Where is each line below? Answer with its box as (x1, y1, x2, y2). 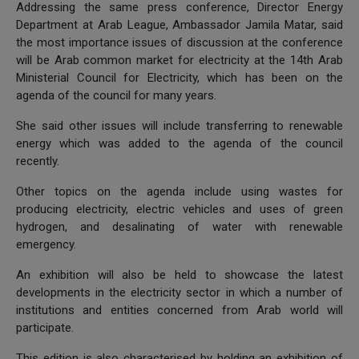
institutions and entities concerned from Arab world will (16, 302, 343, 317)
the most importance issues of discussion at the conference (16, 34, 343, 50)
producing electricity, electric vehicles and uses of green (16, 201, 343, 216)
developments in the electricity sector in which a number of (16, 284, 343, 300)
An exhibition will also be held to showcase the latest (16, 267, 343, 282)
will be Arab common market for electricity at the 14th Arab (16, 52, 343, 67)
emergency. (16, 236, 83, 252)
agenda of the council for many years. (16, 87, 216, 103)
